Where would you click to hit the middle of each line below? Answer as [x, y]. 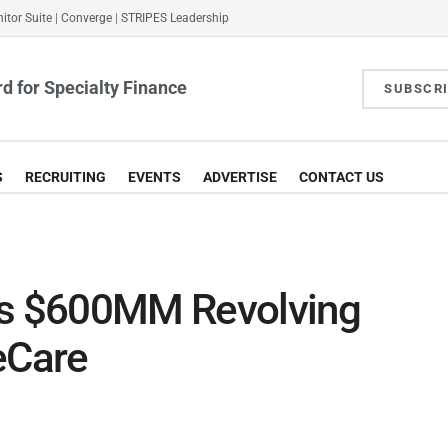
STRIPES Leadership [175, 18]
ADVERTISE [240, 177]
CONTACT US [341, 177]
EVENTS [154, 177]
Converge [86, 18]
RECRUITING [65, 177]
